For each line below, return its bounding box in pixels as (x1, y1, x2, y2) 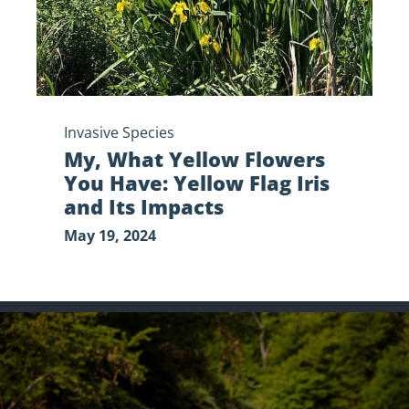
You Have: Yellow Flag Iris (64, 169, 330, 197)
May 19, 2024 (64, 225, 156, 246)
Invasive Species (64, 122, 174, 143)
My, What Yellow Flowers (64, 145, 325, 173)
